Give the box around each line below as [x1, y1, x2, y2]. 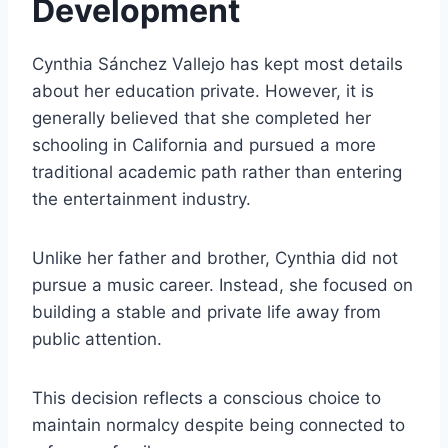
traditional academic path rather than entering [32, 162, 402, 183]
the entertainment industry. [32, 189, 251, 210]
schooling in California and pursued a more [32, 135, 376, 156]
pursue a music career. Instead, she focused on [32, 275, 413, 296]
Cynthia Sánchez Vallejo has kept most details [32, 54, 403, 75]
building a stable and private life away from [32, 302, 381, 323]
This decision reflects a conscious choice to [32, 388, 381, 409]
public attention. [32, 329, 162, 350]
